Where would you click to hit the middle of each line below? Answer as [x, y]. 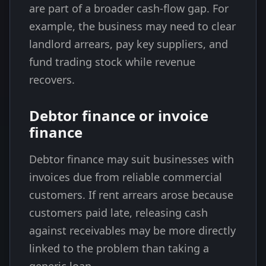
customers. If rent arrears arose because [131, 195]
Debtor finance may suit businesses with [132, 159]
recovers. [52, 80]
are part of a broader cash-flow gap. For [129, 8]
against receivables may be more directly [132, 230]
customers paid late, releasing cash [118, 213]
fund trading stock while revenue [112, 62]
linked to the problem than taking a [119, 248]
